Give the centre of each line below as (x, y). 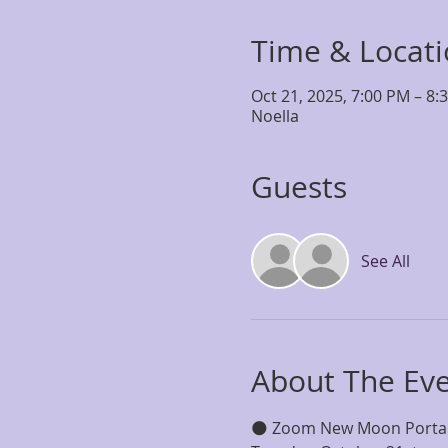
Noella (274, 116)
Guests (298, 187)
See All (385, 261)
